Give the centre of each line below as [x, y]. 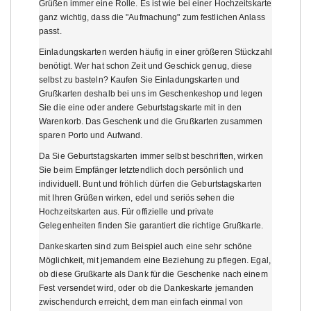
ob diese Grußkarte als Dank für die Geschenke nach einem [153, 274]
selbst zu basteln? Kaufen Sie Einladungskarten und [140, 79]
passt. [50, 31]
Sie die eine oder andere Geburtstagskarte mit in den [141, 107]
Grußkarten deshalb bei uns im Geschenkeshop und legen [151, 93]
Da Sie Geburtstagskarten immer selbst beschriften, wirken [151, 156]
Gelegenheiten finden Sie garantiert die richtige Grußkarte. [152, 225]
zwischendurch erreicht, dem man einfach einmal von [141, 302]
